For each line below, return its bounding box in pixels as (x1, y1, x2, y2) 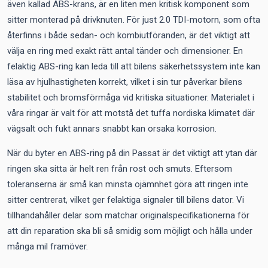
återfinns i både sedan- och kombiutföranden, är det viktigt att (7, 30, 250, 41)
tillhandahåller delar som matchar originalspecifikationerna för (7, 210, 249, 221)
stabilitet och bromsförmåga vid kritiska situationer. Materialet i (7, 92, 254, 103)
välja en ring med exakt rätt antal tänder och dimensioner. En (7, 45, 243, 56)
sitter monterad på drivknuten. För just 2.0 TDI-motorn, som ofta (7, 14, 260, 25)
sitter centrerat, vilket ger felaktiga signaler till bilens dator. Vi (7, 194, 244, 205)
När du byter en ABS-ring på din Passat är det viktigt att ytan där (7, 148, 257, 159)
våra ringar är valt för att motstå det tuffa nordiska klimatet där (7, 108, 255, 118)
